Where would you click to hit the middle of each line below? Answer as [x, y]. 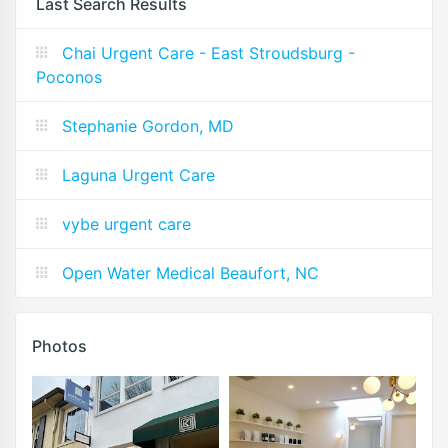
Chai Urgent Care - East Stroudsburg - [208, 52]
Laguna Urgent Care [138, 174]
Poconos [69, 76]
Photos [59, 345]
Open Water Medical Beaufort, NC [190, 272]
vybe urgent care [126, 223]
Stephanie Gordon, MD [148, 125]
